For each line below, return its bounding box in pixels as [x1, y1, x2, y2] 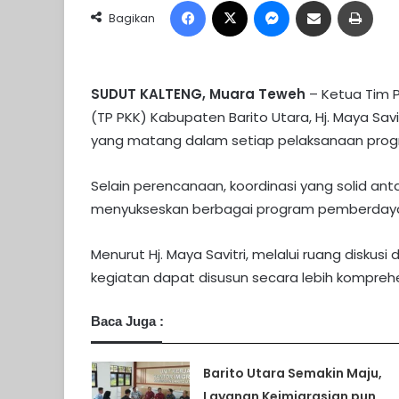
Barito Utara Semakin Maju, [202, 364, 382, 383]
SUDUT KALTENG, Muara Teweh [91, 85, 309, 104]
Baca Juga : [91, 313, 164, 330]
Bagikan [109, 11, 155, 27]
